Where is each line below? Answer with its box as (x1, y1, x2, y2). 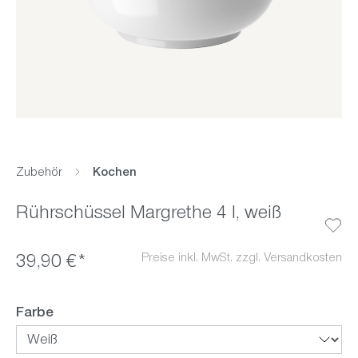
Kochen (93, 166, 137, 180)
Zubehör (16, 166, 62, 180)
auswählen (53, 305, 126, 320)
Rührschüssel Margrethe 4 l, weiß (16, 205, 281, 225)
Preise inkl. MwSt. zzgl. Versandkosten (141, 252, 342, 265)
